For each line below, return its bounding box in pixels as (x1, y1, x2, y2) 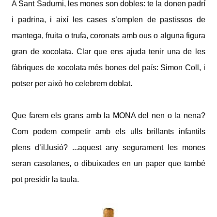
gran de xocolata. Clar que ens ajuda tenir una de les (12, 47, 205, 56)
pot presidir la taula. (12, 175, 81, 184)
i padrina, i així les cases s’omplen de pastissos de (12, 15, 205, 24)
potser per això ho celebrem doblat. (12, 79, 132, 88)
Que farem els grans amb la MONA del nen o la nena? (12, 111, 205, 120)
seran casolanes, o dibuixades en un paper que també (12, 159, 205, 168)
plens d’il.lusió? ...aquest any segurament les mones (12, 143, 205, 152)
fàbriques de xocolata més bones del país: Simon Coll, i (12, 63, 205, 72)
